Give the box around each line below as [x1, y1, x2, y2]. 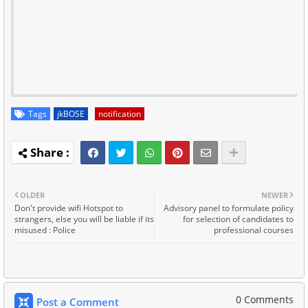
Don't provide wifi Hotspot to [14, 202, 123, 214]
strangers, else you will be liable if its [14, 213, 154, 225]
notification [98, 108, 141, 120]
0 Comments [236, 293, 294, 307]
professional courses [214, 224, 294, 236]
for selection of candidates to [183, 213, 294, 225]
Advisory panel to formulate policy [164, 202, 294, 214]
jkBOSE [57, 108, 85, 120]
